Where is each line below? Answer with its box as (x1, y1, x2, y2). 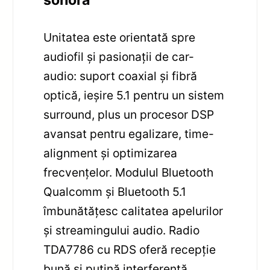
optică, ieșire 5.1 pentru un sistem (43, 87, 225, 102)
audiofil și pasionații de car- (43, 49, 195, 64)
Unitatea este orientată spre (43, 30, 196, 45)
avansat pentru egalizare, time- (43, 126, 215, 141)
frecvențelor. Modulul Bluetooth (43, 165, 214, 180)
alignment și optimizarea (43, 145, 178, 160)
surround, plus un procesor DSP (43, 107, 215, 122)
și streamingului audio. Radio (43, 222, 200, 237)
